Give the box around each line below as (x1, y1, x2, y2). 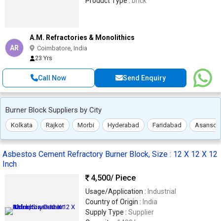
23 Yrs (35, 54, 52, 62)
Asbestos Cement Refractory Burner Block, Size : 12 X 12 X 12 (2, 149, 218, 159)
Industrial (147, 187, 176, 195)
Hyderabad (108, 121, 139, 129)
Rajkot (46, 121, 64, 129)
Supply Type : (85, 208, 128, 216)
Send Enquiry (122, 74, 166, 82)
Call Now (38, 74, 67, 82)
